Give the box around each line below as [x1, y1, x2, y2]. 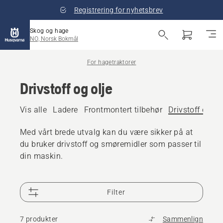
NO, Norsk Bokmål [30, 35, 78, 42]
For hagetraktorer [87, 59, 136, 66]
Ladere [53, 105, 78, 114]
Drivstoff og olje [20, 79, 112, 98]
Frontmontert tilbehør [84, 105, 163, 114]
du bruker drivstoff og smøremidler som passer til [20, 139, 202, 149]
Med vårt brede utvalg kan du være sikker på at [20, 127, 193, 137]
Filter [107, 188, 126, 196]
